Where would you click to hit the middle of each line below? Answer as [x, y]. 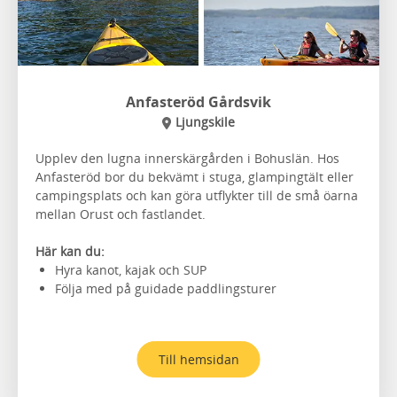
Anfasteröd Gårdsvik [198, 101]
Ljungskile [206, 121]
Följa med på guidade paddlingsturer [166, 288]
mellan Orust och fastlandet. [121, 214]
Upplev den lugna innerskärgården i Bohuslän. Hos [187, 158]
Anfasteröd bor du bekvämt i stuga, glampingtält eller [195, 176]
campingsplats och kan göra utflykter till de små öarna [197, 195]
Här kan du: [70, 251]
